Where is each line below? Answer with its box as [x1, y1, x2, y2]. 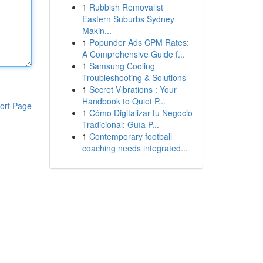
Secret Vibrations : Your [89, 83, 177, 95]
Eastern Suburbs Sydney [82, 13, 174, 25]
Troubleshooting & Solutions [82, 72, 186, 83]
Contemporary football [89, 130, 172, 142]
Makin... [82, 25, 112, 36]
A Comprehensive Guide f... [82, 48, 185, 60]
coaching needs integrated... [82, 142, 188, 154]
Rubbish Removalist [89, 1, 163, 13]
